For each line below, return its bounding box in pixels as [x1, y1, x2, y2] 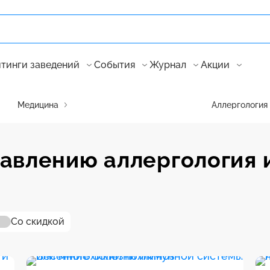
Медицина [17, 100, 58, 110]
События [94, 59, 135, 71]
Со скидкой [11, 216, 64, 227]
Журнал [149, 59, 186, 71]
